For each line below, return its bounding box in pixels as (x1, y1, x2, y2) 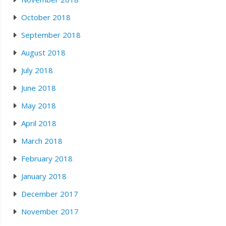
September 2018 (21, 30, 81, 40)
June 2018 (21, 83, 56, 93)
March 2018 (21, 136, 63, 146)
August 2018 (21, 47, 66, 58)
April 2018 (21, 118, 56, 128)
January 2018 (21, 171, 67, 181)
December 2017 (21, 189, 78, 199)
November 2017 (21, 206, 79, 216)
